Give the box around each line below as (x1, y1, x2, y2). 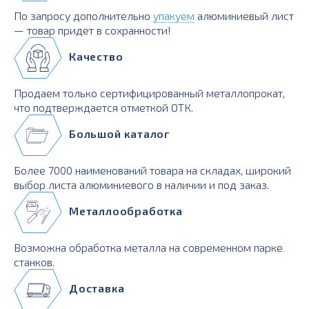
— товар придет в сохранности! (14, 23, 171, 37)
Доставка (69, 281, 125, 295)
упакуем (153, 9, 195, 22)
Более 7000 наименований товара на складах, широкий (14, 163, 291, 177)
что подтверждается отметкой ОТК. (14, 101, 193, 114)
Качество (69, 50, 123, 63)
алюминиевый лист (195, 9, 294, 22)
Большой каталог (69, 127, 170, 140)
